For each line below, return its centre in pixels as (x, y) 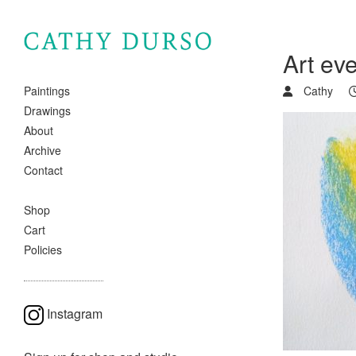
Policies (43, 250)
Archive (43, 151)
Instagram (75, 314)
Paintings (47, 91)
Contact (43, 170)
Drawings (47, 111)
